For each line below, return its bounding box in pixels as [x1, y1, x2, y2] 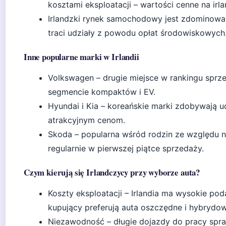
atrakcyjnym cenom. [48, 115, 125, 125]
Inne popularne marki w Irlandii [24, 50, 139, 63]
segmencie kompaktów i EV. [48, 87, 155, 97]
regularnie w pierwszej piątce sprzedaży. [48, 143, 204, 153]
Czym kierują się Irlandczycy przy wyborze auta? [24, 166, 200, 179]
